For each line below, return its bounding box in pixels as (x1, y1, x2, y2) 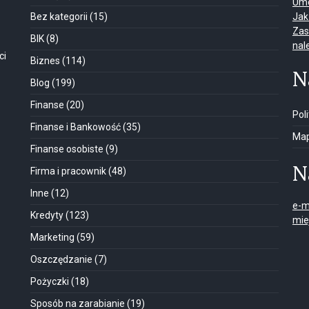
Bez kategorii (30, 11, 88, 22)
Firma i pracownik (30, 166, 106, 177)
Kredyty (30, 210, 63, 221)
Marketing (30, 232, 74, 243)
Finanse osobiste (30, 143, 103, 154)
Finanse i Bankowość (30, 121, 121, 132)
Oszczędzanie (30, 254, 92, 265)
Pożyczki (30, 276, 69, 287)
